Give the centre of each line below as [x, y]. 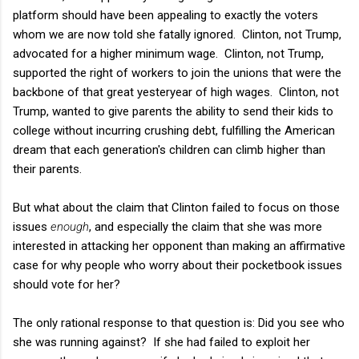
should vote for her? [67, 284]
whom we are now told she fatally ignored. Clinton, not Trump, [177, 34]
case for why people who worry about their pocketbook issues [177, 265]
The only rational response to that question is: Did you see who [179, 323]
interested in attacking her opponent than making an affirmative [179, 246]
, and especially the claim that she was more [206, 226]
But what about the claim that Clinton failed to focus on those [176, 207]
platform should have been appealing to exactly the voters [165, 15]
